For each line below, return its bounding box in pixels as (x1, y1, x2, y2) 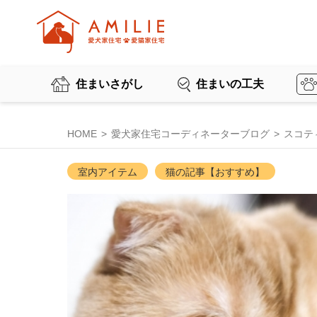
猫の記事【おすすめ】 (165, 166, 265, 178)
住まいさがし (76, 78, 144, 91)
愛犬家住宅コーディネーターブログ (110, 128, 270, 139)
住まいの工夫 (196, 78, 264, 91)
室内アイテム (77, 166, 137, 178)
